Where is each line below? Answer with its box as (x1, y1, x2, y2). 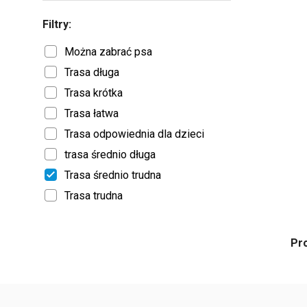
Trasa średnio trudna (64, 169, 161, 182)
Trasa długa (64, 66, 119, 79)
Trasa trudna (64, 189, 123, 202)
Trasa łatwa (64, 107, 119, 120)
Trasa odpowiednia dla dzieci (64, 127, 204, 140)
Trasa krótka (64, 86, 123, 99)
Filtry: (42, 18, 71, 31)
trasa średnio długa (64, 148, 156, 161)
